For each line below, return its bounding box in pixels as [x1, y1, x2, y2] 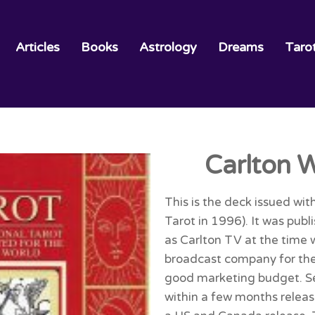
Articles [15, 39, 60, 55]
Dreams [218, 39, 264, 55]
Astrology [139, 39, 197, 55]
